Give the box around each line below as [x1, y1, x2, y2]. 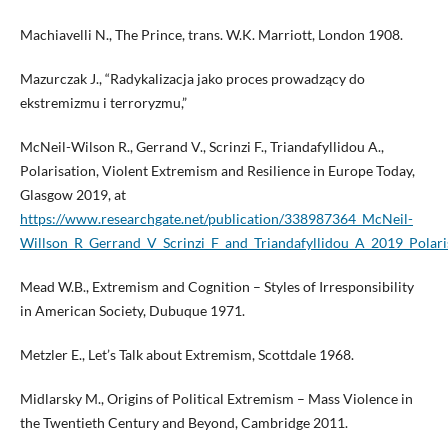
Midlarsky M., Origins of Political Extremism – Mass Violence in [19, 390, 413, 408]
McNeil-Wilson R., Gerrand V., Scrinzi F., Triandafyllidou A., [19, 138, 384, 156]
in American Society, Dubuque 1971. [19, 302, 245, 320]
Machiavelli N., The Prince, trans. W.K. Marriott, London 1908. [19, 26, 403, 44]
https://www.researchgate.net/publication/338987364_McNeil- [19, 210, 413, 228]
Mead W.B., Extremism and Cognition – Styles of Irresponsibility [19, 278, 414, 296]
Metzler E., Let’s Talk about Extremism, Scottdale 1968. [19, 346, 354, 364]
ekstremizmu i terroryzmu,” [19, 94, 187, 112]
